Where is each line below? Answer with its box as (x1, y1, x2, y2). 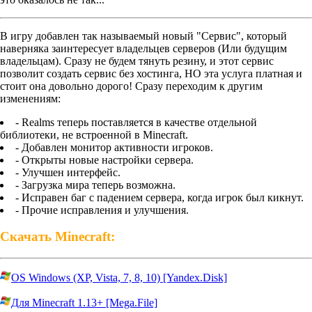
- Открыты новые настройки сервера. (15, 153, 194, 166)
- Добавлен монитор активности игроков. (15, 141, 213, 153)
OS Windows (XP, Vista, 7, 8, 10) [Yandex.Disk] (11, 272, 227, 284)
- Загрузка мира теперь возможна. (15, 178, 175, 191)
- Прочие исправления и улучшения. (15, 203, 189, 216)
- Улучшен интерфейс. (15, 166, 120, 178)
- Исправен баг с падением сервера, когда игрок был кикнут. (15, 191, 304, 203)
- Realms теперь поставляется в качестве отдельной (15, 116, 257, 128)
